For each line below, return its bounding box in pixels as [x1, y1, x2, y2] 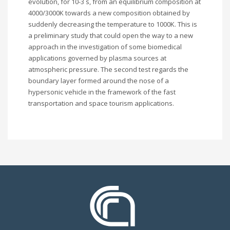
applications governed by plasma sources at [28, 53, 166, 63]
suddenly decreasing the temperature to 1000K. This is [28, 20, 197, 29]
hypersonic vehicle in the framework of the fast [28, 87, 176, 97]
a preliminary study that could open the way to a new [28, 31, 193, 40]
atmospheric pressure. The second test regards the [28, 65, 188, 74]
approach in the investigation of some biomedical [28, 42, 182, 51]
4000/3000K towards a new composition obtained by [28, 8, 190, 17]
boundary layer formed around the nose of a [28, 76, 169, 85]
